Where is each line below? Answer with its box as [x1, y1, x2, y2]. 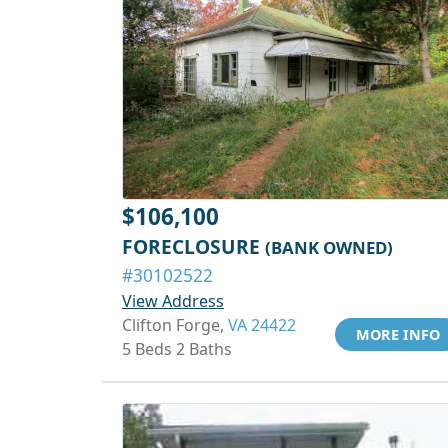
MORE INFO [356, 325, 440, 344]
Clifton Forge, [122, 314, 228, 336]
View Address [122, 290, 224, 312]
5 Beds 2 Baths [122, 338, 232, 360]
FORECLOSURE [122, 233, 265, 260]
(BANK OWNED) [265, 236, 393, 259]
